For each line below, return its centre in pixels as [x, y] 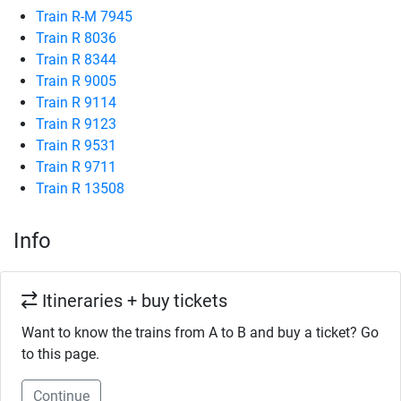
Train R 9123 [76, 124]
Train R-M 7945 [84, 17]
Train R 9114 [76, 102]
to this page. [60, 354]
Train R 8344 [76, 60]
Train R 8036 [76, 38]
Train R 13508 [80, 188]
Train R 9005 [76, 81]
